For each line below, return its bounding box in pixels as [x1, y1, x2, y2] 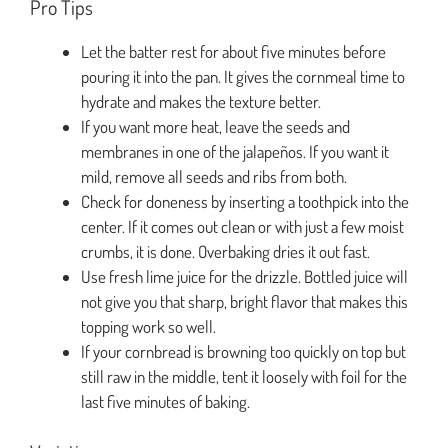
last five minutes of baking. [81, 391, 250, 413]
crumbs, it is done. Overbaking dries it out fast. [81, 241, 370, 263]
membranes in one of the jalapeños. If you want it [81, 141, 389, 163]
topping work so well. [81, 316, 216, 338]
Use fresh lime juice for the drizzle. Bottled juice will [81, 266, 408, 288]
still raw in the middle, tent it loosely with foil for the [81, 366, 407, 388]
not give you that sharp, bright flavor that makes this [81, 291, 408, 313]
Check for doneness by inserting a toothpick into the [81, 191, 409, 213]
